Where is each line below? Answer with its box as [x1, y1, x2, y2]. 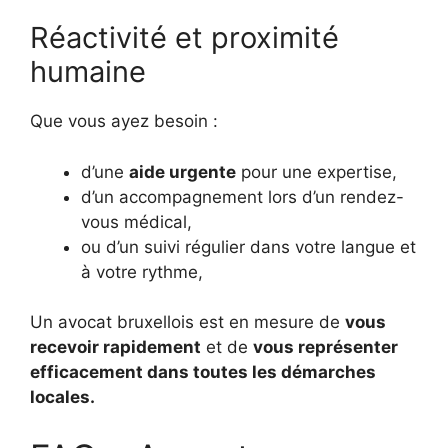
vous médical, [81, 211, 192, 232]
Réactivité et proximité [30, 20, 339, 55]
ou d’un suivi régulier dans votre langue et [81, 236, 416, 257]
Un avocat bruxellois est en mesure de [30, 312, 345, 332]
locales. [30, 387, 95, 407]
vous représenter [253, 337, 398, 357]
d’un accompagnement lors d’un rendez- [81, 186, 404, 207]
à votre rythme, [81, 261, 203, 282]
